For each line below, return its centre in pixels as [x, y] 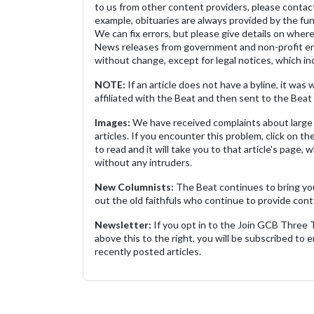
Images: [112, 123]
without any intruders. [144, 163]
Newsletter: [123, 225]
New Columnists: [134, 187]
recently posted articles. [148, 252]
